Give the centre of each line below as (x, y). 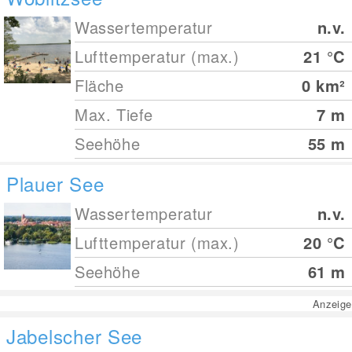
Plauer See (55, 183)
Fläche (99, 85)
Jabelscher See (75, 336)
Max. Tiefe (114, 114)
